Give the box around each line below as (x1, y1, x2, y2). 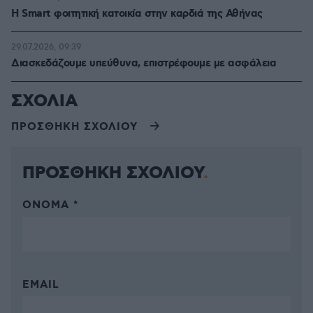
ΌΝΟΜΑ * (22, 198, 78, 213)
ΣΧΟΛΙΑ (11, 90, 78, 113)
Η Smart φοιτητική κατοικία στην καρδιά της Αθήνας (11, 7, 263, 22)
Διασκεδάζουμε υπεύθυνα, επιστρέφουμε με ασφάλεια (11, 57, 276, 71)
